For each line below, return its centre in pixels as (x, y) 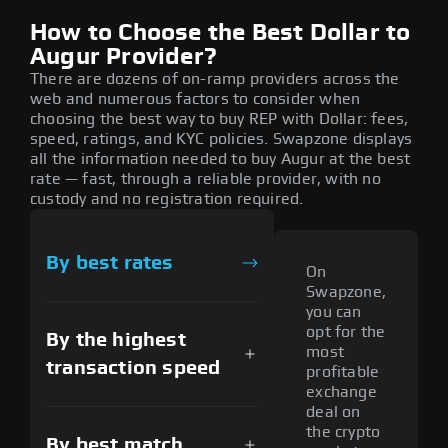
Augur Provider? (123, 56)
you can (334, 312)
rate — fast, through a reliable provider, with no (205, 178)
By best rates (110, 262)
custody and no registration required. (167, 198)
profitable (343, 372)
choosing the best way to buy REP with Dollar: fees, (219, 118)
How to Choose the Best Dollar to (220, 32)
